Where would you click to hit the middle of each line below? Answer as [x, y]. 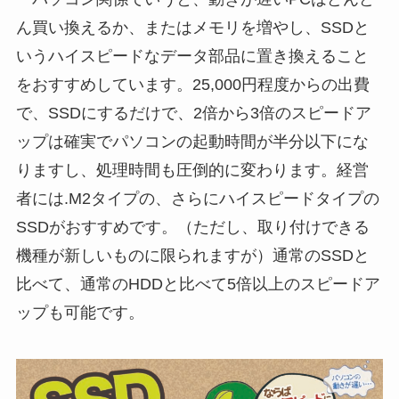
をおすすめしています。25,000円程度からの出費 [192, 84]
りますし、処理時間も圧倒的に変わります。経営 [192, 170]
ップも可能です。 [80, 312]
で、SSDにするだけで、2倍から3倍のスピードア [193, 113]
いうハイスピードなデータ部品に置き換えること [192, 56]
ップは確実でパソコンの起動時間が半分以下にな [192, 141]
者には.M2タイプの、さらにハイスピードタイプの [197, 198]
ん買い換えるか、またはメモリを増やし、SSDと [192, 27]
